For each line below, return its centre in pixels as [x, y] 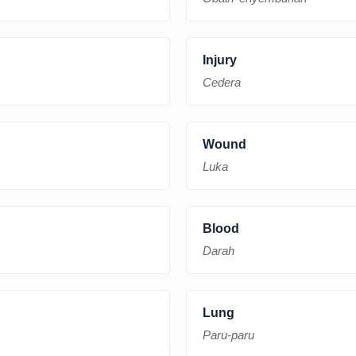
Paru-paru [228, 335]
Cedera [222, 82]
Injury [220, 60]
